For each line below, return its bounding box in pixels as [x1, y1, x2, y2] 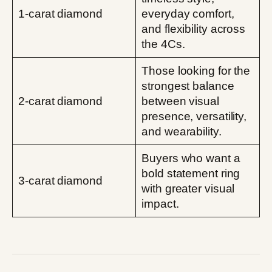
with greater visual [141, 182, 235, 195]
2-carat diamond [18, 95, 103, 108]
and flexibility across [141, 22, 246, 36]
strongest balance [141, 80, 234, 93]
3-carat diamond [18, 174, 103, 188]
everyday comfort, [141, 7, 234, 21]
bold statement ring [141, 167, 240, 180]
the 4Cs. [141, 38, 185, 51]
